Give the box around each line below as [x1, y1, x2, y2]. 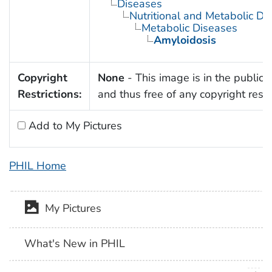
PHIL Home [9, 158, 66, 174]
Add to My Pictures [25, 118, 122, 134]
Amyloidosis [153, 33, 216, 48]
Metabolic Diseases [141, 21, 237, 36]
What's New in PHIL [24, 236, 126, 251]
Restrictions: [17, 87, 81, 102]
